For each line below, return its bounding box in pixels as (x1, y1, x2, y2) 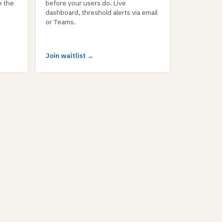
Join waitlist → (45, 52, 94, 59)
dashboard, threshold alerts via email (45, 8, 158, 16)
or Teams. (45, 18, 76, 26)
